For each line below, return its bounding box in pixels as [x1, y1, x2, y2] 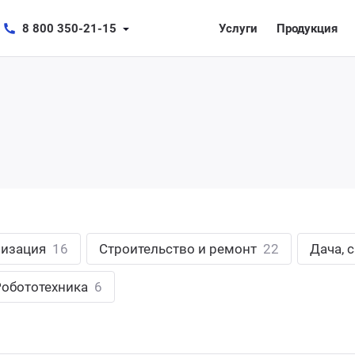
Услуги [219, 21, 258, 36]
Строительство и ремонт [99, 241, 260, 257]
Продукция [277, 21, 338, 36]
